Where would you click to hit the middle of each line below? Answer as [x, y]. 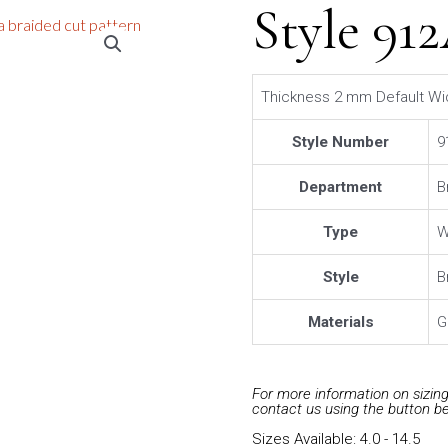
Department [341, 186]
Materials [340, 321]
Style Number [341, 141]
